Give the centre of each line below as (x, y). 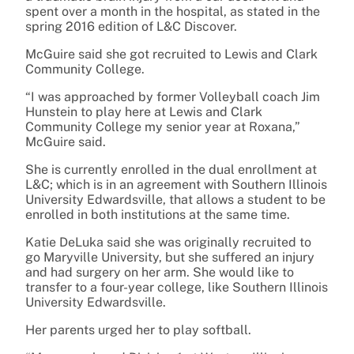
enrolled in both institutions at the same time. (158, 215)
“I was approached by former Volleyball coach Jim (173, 97)
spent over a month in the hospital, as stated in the (173, 12)
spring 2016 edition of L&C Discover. (131, 27)
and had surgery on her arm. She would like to (160, 273)
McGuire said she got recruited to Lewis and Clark (171, 55)
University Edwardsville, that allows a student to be (175, 200)
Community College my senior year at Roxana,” (163, 127)
